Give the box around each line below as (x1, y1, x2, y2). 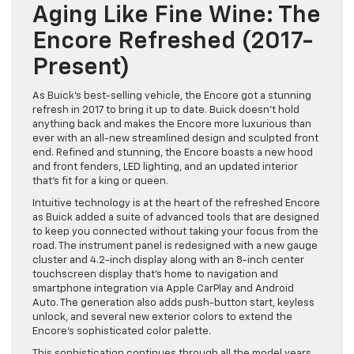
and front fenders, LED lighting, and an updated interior (32, 161, 298, 172)
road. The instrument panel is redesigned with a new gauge (32, 240, 318, 251)
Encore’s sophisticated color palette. (32, 326, 211, 337)
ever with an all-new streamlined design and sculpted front (32, 133, 318, 144)
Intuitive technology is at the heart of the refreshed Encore (32, 198, 320, 209)
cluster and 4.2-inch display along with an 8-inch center (32, 254, 304, 265)
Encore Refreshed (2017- (32, 29, 313, 54)
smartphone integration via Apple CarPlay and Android (32, 283, 294, 294)
